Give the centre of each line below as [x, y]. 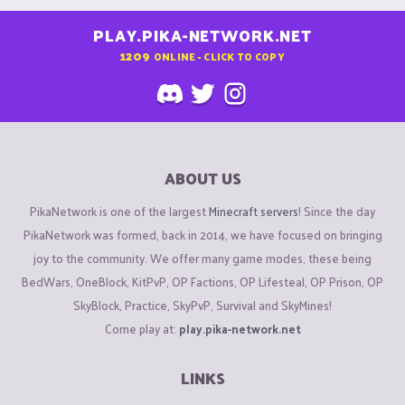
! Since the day [337, 211]
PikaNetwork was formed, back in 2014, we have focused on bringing [202, 234]
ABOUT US [202, 179]
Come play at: [141, 328]
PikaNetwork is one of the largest [119, 211]
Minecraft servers [254, 211]
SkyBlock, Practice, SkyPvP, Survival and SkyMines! [202, 305]
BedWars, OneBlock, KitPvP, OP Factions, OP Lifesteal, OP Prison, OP [202, 281]
